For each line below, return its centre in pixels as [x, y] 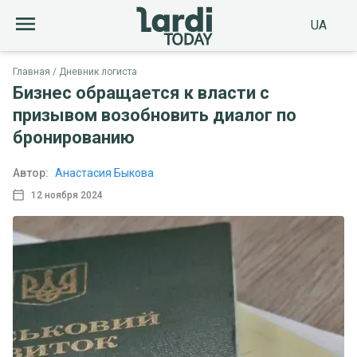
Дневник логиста [98, 72]
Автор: [31, 173]
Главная [31, 72]
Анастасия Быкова [104, 173]
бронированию [74, 137]
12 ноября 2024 [67, 195]
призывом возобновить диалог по [155, 115]
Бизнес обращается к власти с [141, 93]
